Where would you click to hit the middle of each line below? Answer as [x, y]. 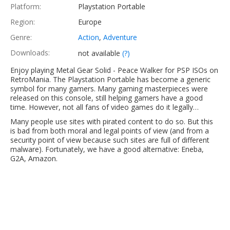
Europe [90, 22]
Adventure [120, 37]
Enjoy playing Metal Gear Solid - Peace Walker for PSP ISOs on [114, 70]
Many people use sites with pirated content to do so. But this [112, 122]
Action [89, 37]
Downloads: [30, 53]
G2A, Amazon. [34, 159]
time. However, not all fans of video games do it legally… [104, 107]
